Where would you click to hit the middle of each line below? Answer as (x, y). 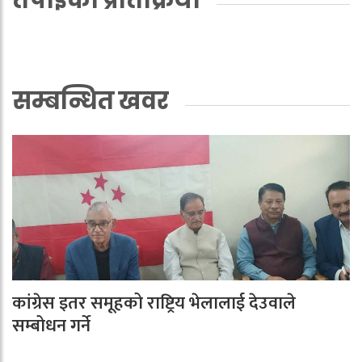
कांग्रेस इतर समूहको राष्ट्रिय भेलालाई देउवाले (154, 304)
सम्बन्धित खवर (90, 101)
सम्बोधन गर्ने (51, 326)
